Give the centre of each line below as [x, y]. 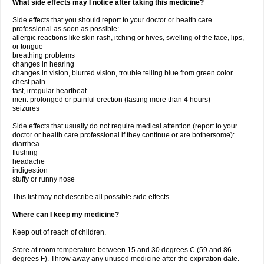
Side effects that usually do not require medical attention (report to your [125, 126]
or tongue [28, 47]
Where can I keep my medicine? [66, 214]
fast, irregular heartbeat [49, 91]
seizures [26, 108]
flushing [25, 153]
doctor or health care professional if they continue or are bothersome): [123, 135]
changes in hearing [43, 64]
